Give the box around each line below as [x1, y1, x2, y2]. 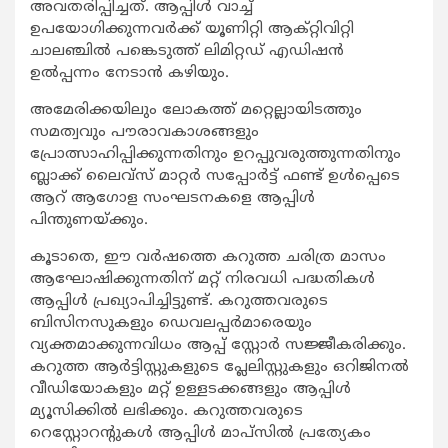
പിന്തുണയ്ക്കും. [30, 211, 148, 231]
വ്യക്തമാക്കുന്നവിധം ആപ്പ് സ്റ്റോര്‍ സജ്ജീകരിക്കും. [30, 336, 406, 356]
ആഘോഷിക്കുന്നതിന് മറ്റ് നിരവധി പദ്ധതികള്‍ [30, 270, 375, 290]
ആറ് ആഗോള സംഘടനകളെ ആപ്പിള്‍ [30, 189, 315, 209]
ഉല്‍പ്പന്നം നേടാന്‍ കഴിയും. [30, 64, 229, 84]
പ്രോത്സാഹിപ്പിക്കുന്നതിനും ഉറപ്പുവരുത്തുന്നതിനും [30, 145, 401, 165]
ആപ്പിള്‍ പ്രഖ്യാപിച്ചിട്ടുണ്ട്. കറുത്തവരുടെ [30, 292, 328, 312]
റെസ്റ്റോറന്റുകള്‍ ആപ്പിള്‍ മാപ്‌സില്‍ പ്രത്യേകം [30, 424, 371, 444]
